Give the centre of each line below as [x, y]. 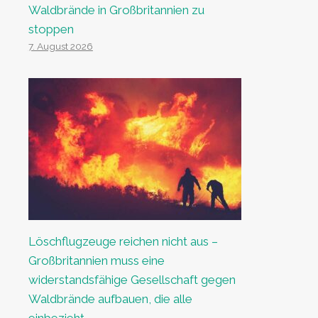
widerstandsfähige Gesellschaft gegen [132, 280]
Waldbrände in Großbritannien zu [116, 10]
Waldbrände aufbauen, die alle [110, 299]
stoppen [51, 29]
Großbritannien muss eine [96, 261]
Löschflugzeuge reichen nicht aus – [123, 241]
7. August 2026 [60, 46]
